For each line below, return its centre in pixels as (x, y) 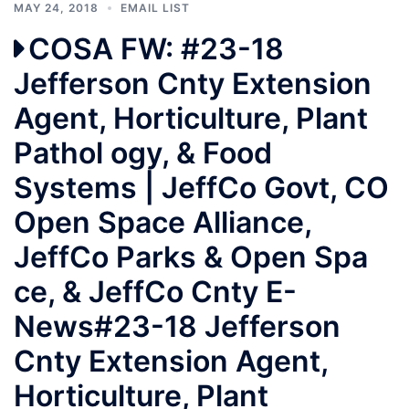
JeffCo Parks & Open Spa (191, 257)
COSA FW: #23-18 (156, 48)
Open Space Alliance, (163, 222)
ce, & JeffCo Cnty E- (155, 291)
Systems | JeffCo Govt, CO (201, 187)
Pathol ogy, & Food (143, 152)
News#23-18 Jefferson (177, 326)
